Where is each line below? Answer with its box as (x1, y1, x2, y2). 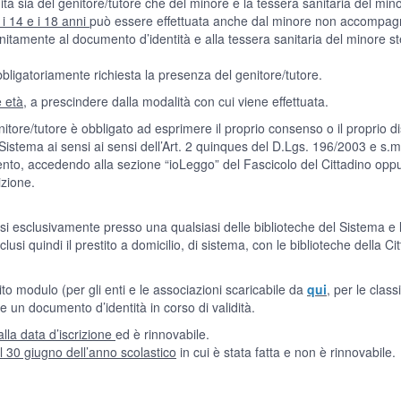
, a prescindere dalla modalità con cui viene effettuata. (23, 92, 328, 110)
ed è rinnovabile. (115, 325, 209, 343)
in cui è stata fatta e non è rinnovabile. (176, 343, 396, 361)
